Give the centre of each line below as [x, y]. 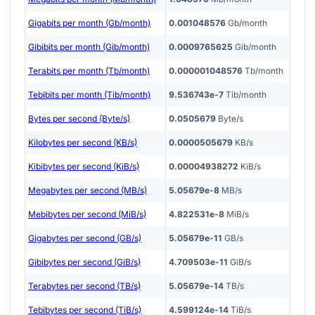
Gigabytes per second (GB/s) [85, 238]
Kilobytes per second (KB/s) [83, 142]
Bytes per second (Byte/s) [79, 118]
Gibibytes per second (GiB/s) [84, 262]
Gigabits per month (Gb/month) [89, 22]
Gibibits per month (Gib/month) [89, 46]
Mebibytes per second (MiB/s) [87, 214]
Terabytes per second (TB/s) [84, 285]
